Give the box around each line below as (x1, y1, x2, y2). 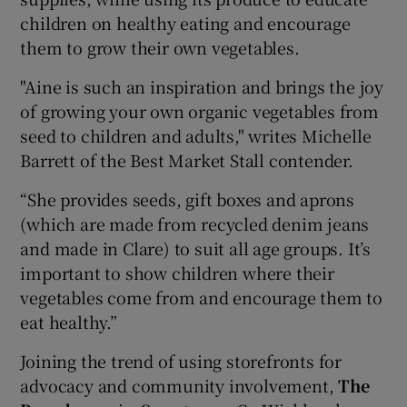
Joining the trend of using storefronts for (20, 349, 342, 372)
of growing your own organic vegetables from (20, 99, 379, 123)
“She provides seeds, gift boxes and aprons (20, 187, 355, 211)
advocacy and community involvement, (20, 373, 339, 397)
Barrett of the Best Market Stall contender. (20, 148, 353, 172)
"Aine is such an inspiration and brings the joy (20, 74, 384, 98)
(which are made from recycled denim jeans (20, 212, 370, 235)
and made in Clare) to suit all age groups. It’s (20, 236, 372, 260)
